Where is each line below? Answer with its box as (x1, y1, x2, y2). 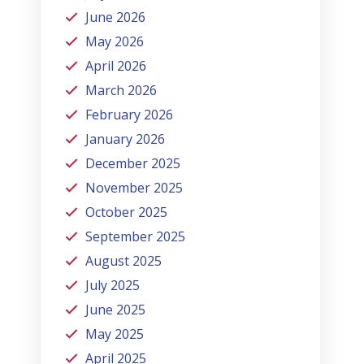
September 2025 (85, 227, 186, 246)
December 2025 (85, 154, 181, 173)
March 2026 (85, 81, 158, 100)
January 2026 (85, 130, 166, 149)
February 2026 (85, 106, 174, 124)
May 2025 (85, 325, 145, 344)
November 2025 (85, 179, 184, 197)
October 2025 (85, 203, 168, 222)
